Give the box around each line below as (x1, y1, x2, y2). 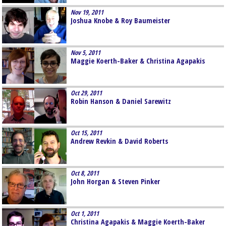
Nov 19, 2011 (70, 8, 103, 17)
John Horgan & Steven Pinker (70, 177, 160, 187)
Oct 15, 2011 (70, 128, 102, 138)
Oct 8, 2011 (70, 168, 99, 178)
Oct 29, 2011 (70, 88, 102, 97)
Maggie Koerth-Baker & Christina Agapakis (70, 55, 205, 66)
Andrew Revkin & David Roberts (70, 136, 168, 146)
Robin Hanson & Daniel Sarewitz (70, 96, 171, 106)
